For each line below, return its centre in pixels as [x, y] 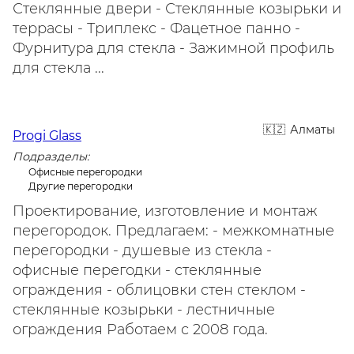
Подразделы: [51, 156]
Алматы [313, 130]
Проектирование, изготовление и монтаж [165, 211]
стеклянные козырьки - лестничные [144, 310]
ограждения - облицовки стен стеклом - [159, 290]
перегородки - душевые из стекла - [142, 250]
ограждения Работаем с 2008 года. [140, 330]
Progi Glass [47, 136]
